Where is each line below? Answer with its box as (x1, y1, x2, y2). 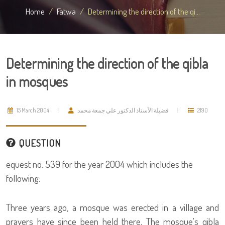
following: (6, 172, 40, 184)
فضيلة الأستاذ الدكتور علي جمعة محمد (77, 106, 169, 114)
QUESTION (16, 137, 61, 149)
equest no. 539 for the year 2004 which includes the (6, 158, 193, 170)
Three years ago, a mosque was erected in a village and (6, 201, 219, 213)
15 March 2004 (16, 106, 49, 114)
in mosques (6, 72, 68, 90)
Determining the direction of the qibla (6, 54, 208, 72)
